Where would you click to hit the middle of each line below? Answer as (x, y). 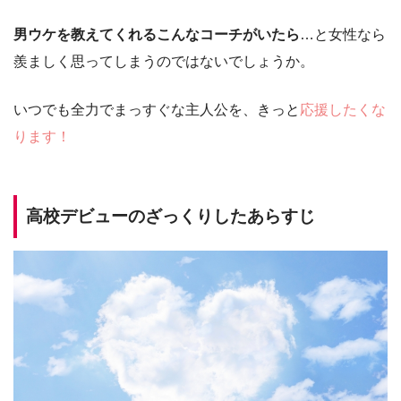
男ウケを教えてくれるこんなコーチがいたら (157, 35)
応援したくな (343, 110)
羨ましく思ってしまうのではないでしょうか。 (164, 62)
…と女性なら (343, 35)
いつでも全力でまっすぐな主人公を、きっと (157, 110)
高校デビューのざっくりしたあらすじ (171, 217)
